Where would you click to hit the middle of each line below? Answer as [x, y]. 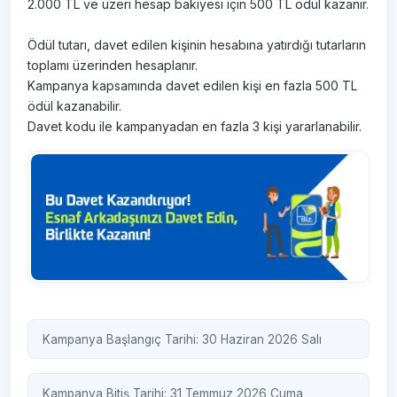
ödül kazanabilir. [75, 106]
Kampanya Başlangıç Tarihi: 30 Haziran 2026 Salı [183, 339]
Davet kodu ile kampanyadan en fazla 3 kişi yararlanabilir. [195, 127]
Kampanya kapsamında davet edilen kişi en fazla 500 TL [193, 86]
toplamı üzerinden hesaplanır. [113, 66]
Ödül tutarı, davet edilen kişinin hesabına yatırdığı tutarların [197, 45]
